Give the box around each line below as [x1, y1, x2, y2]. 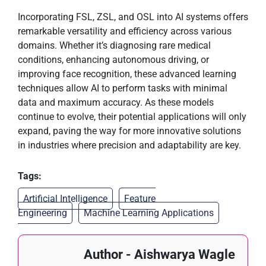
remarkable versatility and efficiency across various [18, 26, 232, 37]
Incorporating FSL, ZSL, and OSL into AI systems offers [18, 11, 248, 23]
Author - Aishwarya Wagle [84, 247, 235, 262]
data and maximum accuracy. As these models [18, 97, 214, 109]
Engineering [18, 207, 67, 219]
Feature [124, 193, 156, 205]
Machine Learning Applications [84, 207, 214, 219]
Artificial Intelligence [23, 193, 107, 205]
